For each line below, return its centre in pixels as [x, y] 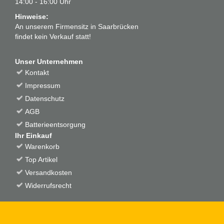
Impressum [43, 86]
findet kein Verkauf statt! [53, 37]
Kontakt [37, 73]
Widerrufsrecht [48, 186]
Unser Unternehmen [49, 62]
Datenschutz [45, 99]
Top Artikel [41, 160]
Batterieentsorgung [55, 125]
